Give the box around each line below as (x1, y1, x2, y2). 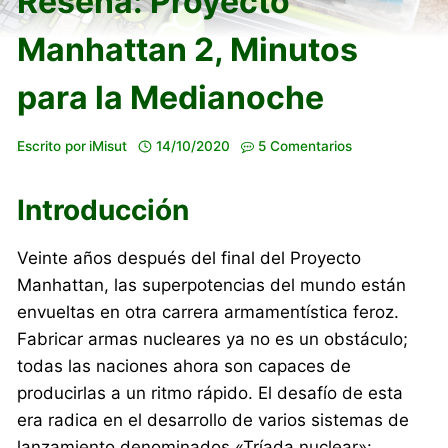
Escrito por (17, 137, 87, 154)
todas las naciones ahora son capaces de (17, 355, 352, 376)
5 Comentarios (258, 137, 353, 154)
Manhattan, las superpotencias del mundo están (17, 274, 407, 295)
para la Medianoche (17, 78, 325, 118)
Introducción (17, 192, 190, 227)
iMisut (89, 137, 128, 154)
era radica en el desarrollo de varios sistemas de (17, 409, 410, 430)
